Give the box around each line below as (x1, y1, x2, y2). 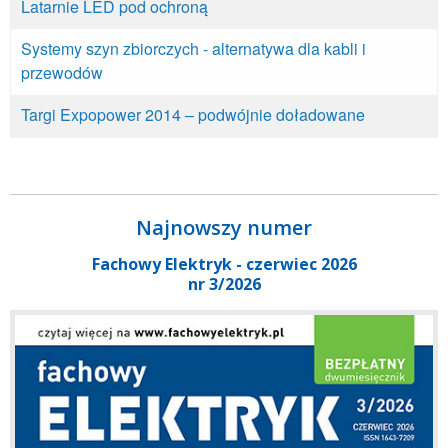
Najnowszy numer (136, 213, 312, 241)
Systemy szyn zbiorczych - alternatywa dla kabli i (21, 36, 366, 60)
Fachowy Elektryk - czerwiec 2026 (91, 252, 357, 275)
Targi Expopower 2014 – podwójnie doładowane (21, 102, 365, 126)
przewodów (21, 60, 103, 84)
